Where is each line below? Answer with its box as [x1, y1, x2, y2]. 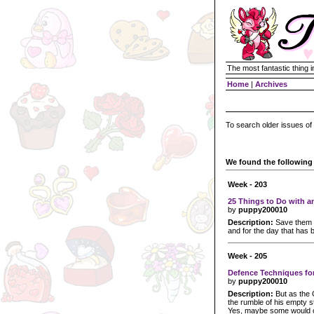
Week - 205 [228, 251, 267, 260]
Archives [255, 80, 287, 88]
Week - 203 [228, 179, 267, 189]
